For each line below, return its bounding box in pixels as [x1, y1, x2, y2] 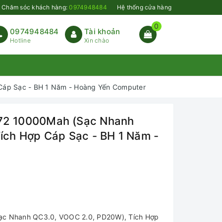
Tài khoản [84, 27, 120, 36]
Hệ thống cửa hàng [116, 3, 171, 11]
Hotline [10, 37, 31, 44]
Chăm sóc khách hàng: [1, 3, 69, 11]
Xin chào [84, 37, 109, 44]
